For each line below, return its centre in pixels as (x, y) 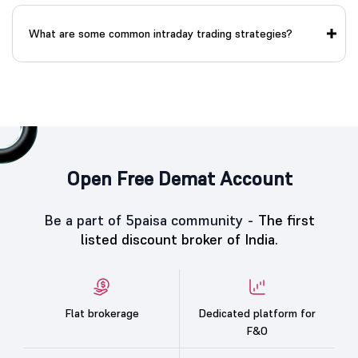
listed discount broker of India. (179, 239)
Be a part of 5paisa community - (151, 220)
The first (286, 220)
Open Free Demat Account (179, 178)
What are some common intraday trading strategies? (161, 33)
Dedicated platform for (257, 314)
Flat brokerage (101, 314)
